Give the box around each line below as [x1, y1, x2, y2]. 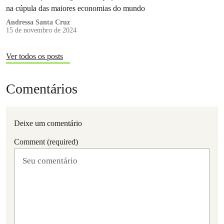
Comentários [6, 81, 77, 97]
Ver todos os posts [6, 52, 63, 61]
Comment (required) [14, 137, 78, 146]
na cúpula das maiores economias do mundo [6, 3, 145, 13]
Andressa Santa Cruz [6, 18, 70, 26]
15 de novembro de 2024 [6, 26, 76, 34]
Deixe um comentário [14, 119, 82, 128]
